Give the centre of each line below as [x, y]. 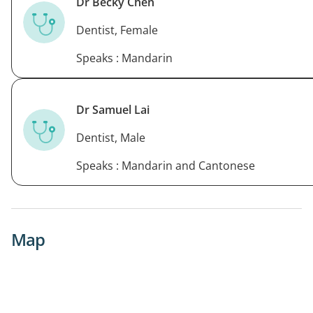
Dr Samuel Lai [113, 109]
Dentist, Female [117, 30]
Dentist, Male [111, 137]
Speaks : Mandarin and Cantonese [166, 165]
